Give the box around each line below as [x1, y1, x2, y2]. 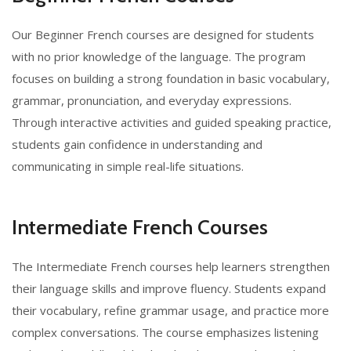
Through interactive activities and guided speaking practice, [12, 114, 331, 131]
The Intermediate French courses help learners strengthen [12, 259, 330, 275]
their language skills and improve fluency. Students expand [12, 280, 326, 297]
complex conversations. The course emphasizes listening [12, 324, 319, 341]
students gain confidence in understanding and [12, 136, 262, 153]
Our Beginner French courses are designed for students [12, 27, 314, 43]
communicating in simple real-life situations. [12, 158, 244, 175]
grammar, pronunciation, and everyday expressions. [12, 92, 291, 109]
